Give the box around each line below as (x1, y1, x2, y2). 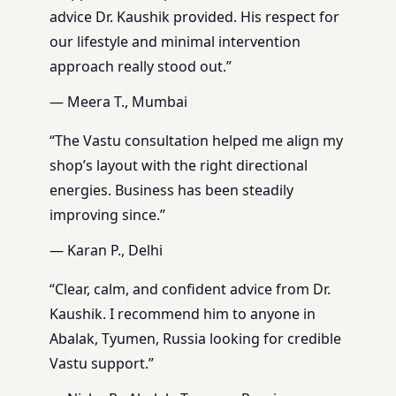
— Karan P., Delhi (49, 240, 163, 261)
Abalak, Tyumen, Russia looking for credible (49, 329, 341, 349)
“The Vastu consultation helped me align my (49, 131, 343, 151)
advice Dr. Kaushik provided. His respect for (49, 7, 339, 27)
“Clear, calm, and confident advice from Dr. (49, 279, 331, 300)
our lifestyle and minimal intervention (49, 32, 301, 52)
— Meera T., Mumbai (49, 92, 187, 112)
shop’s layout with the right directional (49, 156, 308, 176)
